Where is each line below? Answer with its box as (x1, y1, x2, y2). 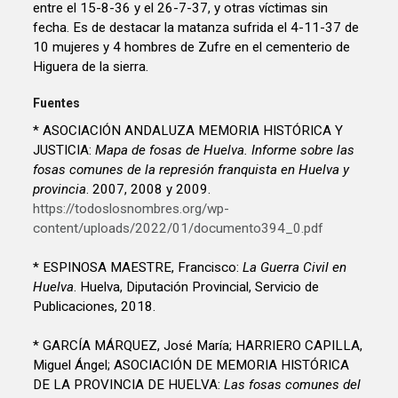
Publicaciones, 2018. (33, 298, 156, 315)
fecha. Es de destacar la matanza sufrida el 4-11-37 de (33, 19, 360, 36)
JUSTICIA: (33, 142, 96, 159)
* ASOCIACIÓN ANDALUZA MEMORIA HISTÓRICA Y (33, 123, 344, 139)
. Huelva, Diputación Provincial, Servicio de (74, 279, 320, 296)
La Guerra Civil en (243, 259, 347, 276)
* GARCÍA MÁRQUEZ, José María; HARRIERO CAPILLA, (33, 338, 363, 354)
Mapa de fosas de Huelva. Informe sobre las (95, 142, 355, 159)
